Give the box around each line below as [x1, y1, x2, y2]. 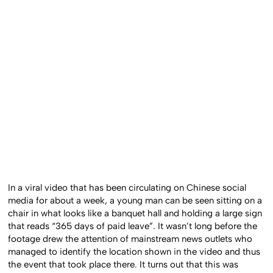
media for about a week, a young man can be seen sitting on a [8, 194, 263, 206]
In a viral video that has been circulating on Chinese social [8, 182, 247, 193]
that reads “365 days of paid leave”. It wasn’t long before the [8, 220, 258, 232]
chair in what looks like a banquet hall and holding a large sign [8, 207, 263, 219]
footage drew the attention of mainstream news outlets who [8, 233, 253, 244]
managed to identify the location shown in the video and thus [8, 246, 261, 257]
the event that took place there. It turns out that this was [8, 258, 239, 270]
